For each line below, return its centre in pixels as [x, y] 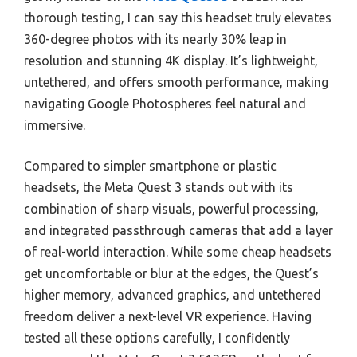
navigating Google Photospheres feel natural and [165, 104]
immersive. [55, 125]
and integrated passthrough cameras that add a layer [178, 230]
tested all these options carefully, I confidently [157, 338]
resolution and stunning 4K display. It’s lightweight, [171, 61]
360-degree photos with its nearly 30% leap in [155, 39]
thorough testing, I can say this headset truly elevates [178, 18]
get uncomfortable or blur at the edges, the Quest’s [171, 273]
